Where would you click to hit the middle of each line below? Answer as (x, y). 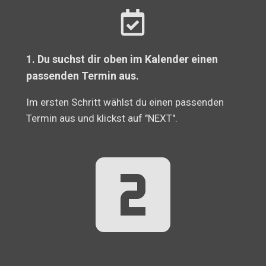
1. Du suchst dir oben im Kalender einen (122, 59)
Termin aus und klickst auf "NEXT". (102, 118)
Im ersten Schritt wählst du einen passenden (125, 102)
